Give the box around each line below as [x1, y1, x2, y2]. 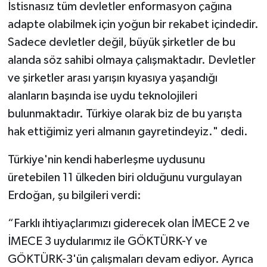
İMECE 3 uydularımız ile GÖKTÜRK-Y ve [7, 235, 207, 247]
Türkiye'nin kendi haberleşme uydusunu [7, 153, 205, 166]
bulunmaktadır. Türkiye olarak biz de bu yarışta [7, 107, 242, 120]
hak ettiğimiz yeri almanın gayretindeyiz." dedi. [7, 125, 248, 138]
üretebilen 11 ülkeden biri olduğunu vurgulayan [7, 171, 242, 184]
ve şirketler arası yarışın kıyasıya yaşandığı [7, 72, 218, 84]
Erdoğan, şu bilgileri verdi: [7, 189, 141, 201]
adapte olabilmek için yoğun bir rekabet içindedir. [7, 18, 259, 30]
